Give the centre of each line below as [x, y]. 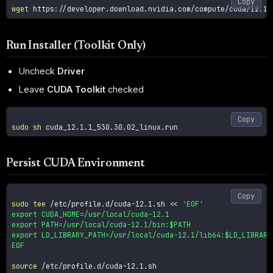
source [25, 266]
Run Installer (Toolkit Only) [76, 46]
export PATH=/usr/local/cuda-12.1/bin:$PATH [101, 224]
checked [125, 89]
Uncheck [38, 71]
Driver [71, 71]
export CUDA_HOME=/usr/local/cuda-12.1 [91, 214]
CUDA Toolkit [76, 89]
